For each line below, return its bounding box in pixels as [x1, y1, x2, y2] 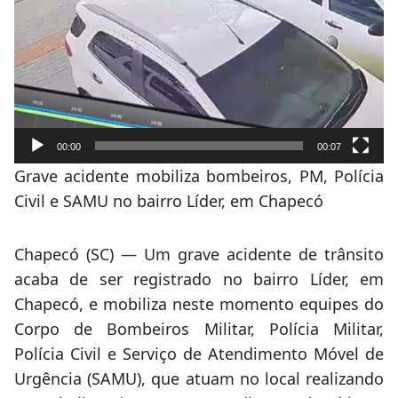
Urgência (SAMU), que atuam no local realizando [14, 367, 384, 389]
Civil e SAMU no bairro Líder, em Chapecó [14, 189, 323, 211]
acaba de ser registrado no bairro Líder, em [14, 267, 384, 290]
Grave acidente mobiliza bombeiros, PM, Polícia [14, 164, 384, 187]
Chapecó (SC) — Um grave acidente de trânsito [14, 243, 384, 265]
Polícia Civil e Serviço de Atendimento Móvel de [14, 342, 384, 364]
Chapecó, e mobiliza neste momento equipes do [14, 292, 384, 314]
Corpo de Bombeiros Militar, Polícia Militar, [14, 317, 384, 339]
